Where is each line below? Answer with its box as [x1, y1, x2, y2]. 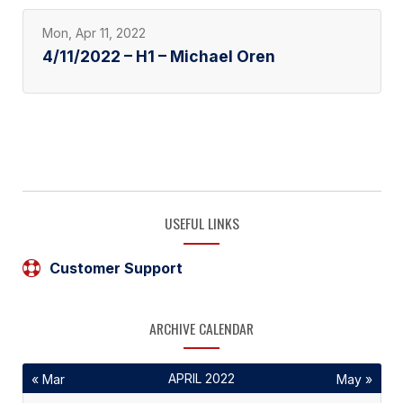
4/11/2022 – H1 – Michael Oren [41, 47, 275, 66]
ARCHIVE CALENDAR [149, 317, 254, 339]
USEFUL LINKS [164, 212, 239, 234]
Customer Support [49, 258, 183, 277]
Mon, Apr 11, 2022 [41, 25, 146, 40]
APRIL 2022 [168, 371, 235, 386]
